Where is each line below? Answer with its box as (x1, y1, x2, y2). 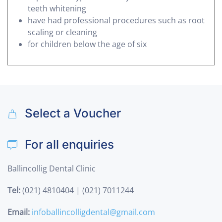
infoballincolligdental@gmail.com (32, 207, 155, 218)
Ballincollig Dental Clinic (7, 163, 96, 174)
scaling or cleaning (28, 26, 97, 38)
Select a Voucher (25, 106, 121, 120)
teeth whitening (28, 2, 86, 14)
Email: (7, 207, 30, 218)
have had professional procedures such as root (28, 14, 205, 26)
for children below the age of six (28, 38, 147, 50)
